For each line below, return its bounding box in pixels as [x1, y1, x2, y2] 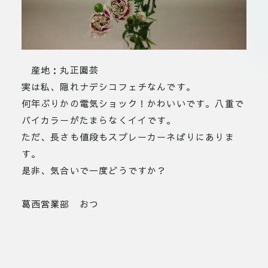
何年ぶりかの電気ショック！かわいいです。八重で [21, 97, 245, 110]
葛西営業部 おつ [21, 197, 99, 211]
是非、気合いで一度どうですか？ [21, 164, 167, 177]
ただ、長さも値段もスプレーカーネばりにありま [21, 130, 234, 144]
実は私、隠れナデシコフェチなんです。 [21, 80, 196, 93]
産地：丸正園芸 [21, 63, 99, 77]
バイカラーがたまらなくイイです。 [21, 114, 176, 127]
